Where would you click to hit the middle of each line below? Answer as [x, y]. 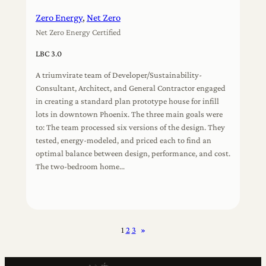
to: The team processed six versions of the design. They [130, 127]
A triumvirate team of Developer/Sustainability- [118, 75]
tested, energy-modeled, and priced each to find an [123, 140]
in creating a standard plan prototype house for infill [127, 101]
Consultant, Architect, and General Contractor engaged [130, 88]
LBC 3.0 [48, 54]
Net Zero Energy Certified [78, 32]
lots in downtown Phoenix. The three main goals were [129, 114]
